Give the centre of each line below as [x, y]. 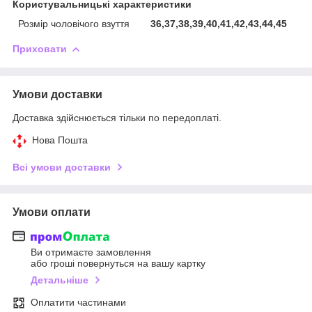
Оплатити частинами [78, 303]
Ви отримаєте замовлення [91, 252]
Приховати [40, 48]
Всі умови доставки [62, 167]
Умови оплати [52, 212]
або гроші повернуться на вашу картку [118, 264]
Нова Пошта [60, 140]
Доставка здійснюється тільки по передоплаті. [117, 117]
